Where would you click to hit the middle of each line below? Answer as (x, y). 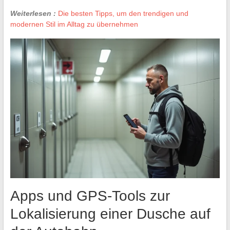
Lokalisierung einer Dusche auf (110, 214)
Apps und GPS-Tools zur (90, 196)
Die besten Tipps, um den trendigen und (123, 13)
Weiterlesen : (33, 13)
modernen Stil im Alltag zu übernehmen (74, 24)
